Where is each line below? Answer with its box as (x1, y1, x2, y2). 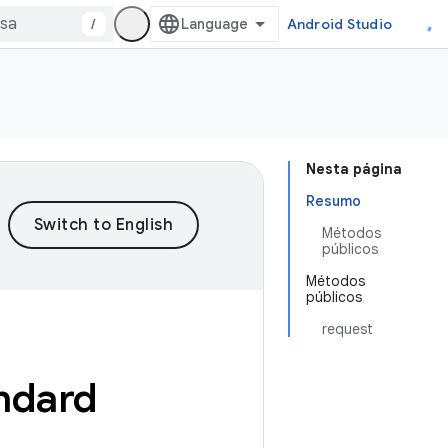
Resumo (306, 192, 361, 210)
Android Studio (286, 15, 392, 33)
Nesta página (306, 160, 402, 178)
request (322, 320, 373, 338)
